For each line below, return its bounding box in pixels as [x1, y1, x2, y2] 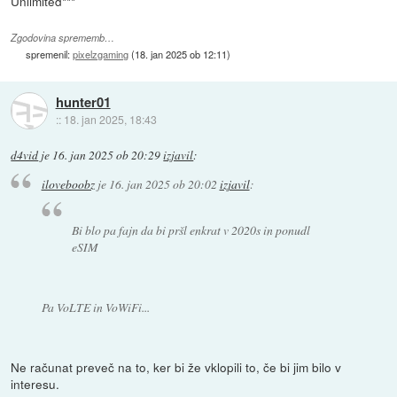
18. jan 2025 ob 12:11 [135, 46, 228, 61]
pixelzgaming [73, 46, 129, 61]
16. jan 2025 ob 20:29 [52, 146, 161, 163]
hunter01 [55, 92, 111, 113]
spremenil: [26, 46, 74, 61]
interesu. [11, 375, 60, 393]
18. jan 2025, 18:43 [63, 112, 157, 128]
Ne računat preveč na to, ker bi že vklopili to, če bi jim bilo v [11, 358, 342, 377]
